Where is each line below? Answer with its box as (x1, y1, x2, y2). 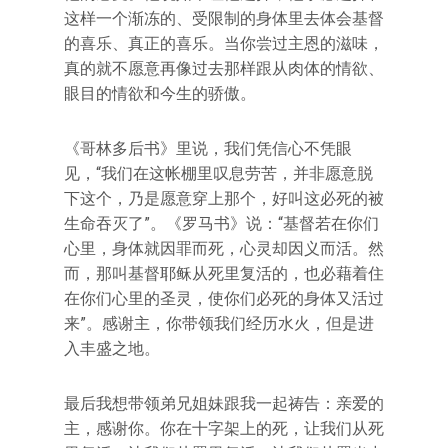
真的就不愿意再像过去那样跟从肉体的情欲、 (64, 59, 384, 78)
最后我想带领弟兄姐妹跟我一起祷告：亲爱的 (64, 394, 384, 413)
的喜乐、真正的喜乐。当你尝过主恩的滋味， (64, 34, 384, 53)
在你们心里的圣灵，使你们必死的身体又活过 (64, 289, 384, 308)
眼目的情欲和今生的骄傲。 (64, 84, 256, 103)
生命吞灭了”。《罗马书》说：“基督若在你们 (64, 214, 379, 233)
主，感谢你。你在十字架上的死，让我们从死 (64, 419, 384, 438)
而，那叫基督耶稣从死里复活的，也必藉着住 (64, 264, 384, 283)
